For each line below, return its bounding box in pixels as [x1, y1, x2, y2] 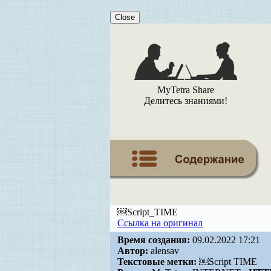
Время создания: [117, 235, 190, 245]
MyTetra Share [157, 85, 214, 95]
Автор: [117, 246, 148, 256]
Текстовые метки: [117, 256, 197, 267]
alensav [148, 246, 179, 256]
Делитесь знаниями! [144, 96, 227, 106]
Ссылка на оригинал [117, 218, 203, 228]
